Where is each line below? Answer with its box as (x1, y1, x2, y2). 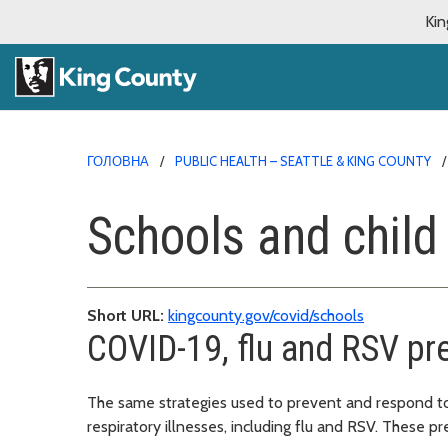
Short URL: (87, 305, 164, 325)
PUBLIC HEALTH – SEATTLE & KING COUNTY (175, 152, 431, 169)
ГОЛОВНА (87, 152, 149, 169)
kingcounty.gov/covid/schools (168, 305, 364, 325)
